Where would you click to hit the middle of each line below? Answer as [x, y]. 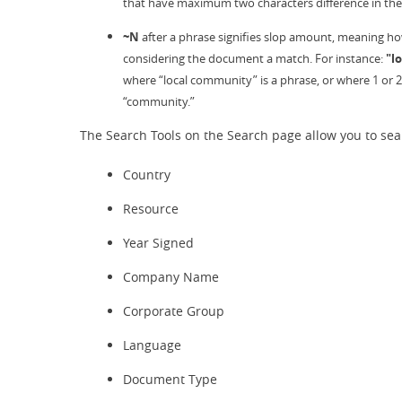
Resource [151, 209]
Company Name [171, 277]
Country [147, 175]
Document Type [170, 379]
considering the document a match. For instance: [254, 58]
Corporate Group [174, 311]
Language [152, 345]
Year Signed [158, 243]
